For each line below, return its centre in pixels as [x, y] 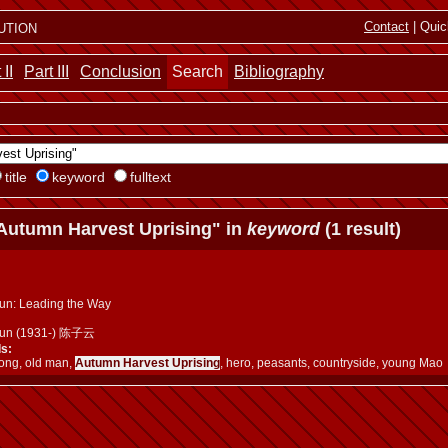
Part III [46, 72]
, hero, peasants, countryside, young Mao [331, 362]
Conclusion [120, 72]
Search [197, 72]
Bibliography [279, 72]
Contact [386, 27]
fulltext [150, 176]
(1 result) [360, 228]
